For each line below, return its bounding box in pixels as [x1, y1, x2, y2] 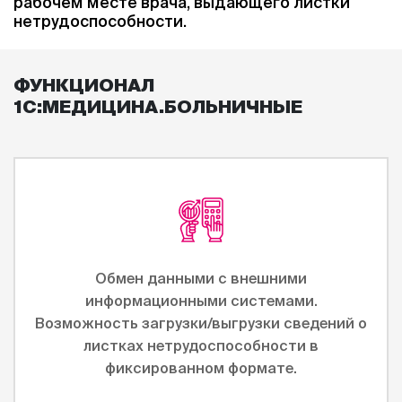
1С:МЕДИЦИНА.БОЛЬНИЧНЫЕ [13, 96, 302, 117]
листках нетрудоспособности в [83, 337, 319, 354]
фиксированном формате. [105, 360, 297, 376]
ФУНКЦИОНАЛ [13, 74, 154, 95]
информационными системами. [84, 293, 318, 309]
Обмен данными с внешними [95, 270, 307, 286]
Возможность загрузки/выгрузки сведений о [35, 315, 367, 331]
